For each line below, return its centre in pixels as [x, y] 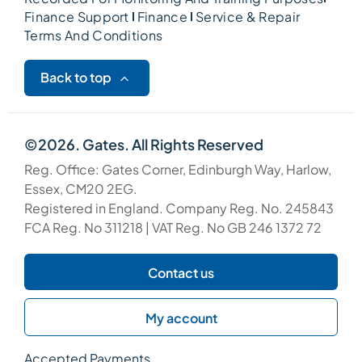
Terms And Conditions [94, 36]
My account [181, 318]
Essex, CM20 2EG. [81, 189]
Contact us [181, 272]
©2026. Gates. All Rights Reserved [144, 145]
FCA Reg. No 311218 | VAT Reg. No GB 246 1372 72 [173, 228]
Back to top [76, 78]
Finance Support [77, 17]
